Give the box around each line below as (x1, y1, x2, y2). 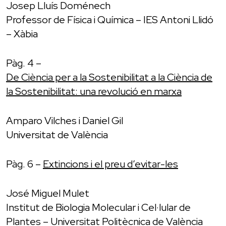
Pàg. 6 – (6, 157, 43, 171)
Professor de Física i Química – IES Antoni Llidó (6, 13, 213, 26)
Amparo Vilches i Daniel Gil (6, 114, 123, 127)
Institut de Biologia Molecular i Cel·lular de (6, 200, 191, 214)
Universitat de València (6, 128, 108, 141)
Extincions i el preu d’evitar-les (43, 157, 178, 171)
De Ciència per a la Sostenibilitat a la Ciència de (6, 70, 212, 84)
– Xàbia (6, 27, 38, 40)
